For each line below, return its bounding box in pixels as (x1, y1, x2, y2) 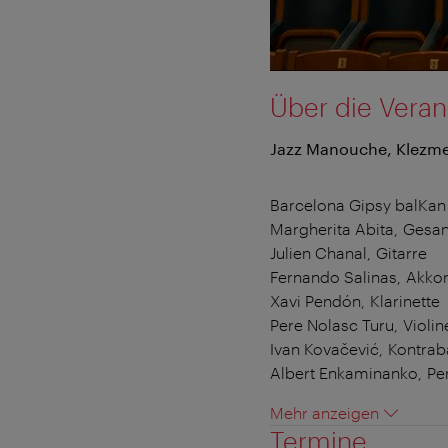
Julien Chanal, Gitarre (270, 242, 427, 262)
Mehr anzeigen (270, 402, 379, 422)
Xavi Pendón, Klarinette (270, 290, 440, 310)
